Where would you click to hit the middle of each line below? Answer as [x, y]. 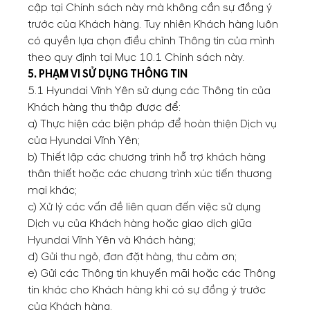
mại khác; [52, 190]
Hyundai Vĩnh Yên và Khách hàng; [112, 240]
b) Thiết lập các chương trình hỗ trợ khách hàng [147, 157]
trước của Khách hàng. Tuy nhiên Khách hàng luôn [153, 24]
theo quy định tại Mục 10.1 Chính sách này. [136, 57]
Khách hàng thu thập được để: [104, 107]
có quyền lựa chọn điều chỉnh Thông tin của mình [151, 41]
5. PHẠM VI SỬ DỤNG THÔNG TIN [108, 74]
